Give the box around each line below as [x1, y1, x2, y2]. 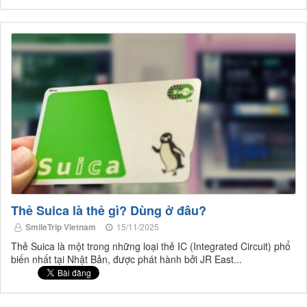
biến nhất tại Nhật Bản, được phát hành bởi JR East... [11, 251, 242, 266]
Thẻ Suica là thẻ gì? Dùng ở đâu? [11, 201, 206, 219]
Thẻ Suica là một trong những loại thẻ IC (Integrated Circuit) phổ [11, 238, 291, 253]
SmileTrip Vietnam [25, 220, 96, 233]
